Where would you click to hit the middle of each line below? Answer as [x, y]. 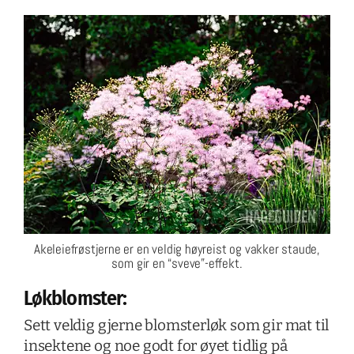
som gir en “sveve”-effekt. [177, 263]
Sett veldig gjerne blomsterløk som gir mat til [176, 326]
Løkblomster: [75, 298]
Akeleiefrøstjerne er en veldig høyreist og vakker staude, [177, 249]
